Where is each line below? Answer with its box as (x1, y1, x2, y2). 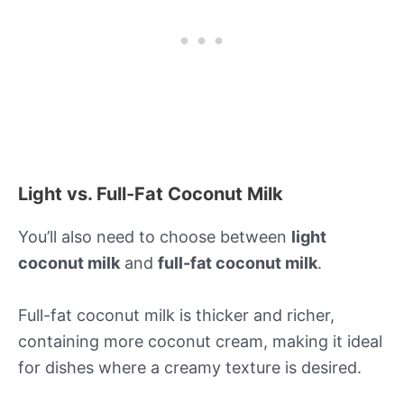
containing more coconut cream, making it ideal (18, 331, 382, 351)
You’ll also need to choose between (18, 226, 291, 246)
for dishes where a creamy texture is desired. (18, 357, 362, 377)
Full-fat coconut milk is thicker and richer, (18, 305, 335, 325)
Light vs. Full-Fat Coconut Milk (18, 182, 283, 205)
